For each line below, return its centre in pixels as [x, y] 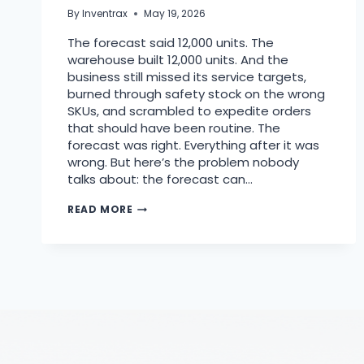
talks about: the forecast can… [160, 180]
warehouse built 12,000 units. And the [178, 60]
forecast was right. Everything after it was [193, 145]
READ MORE [100, 210]
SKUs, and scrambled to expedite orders [189, 111]
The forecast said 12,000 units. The [171, 43]
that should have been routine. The [174, 128]
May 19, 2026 [175, 14]
